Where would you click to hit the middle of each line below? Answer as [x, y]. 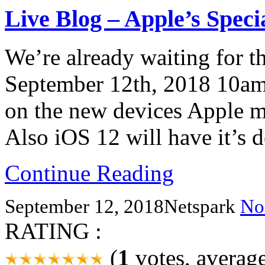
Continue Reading [89, 173]
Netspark [202, 206]
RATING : [53, 231]
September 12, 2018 [84, 206]
